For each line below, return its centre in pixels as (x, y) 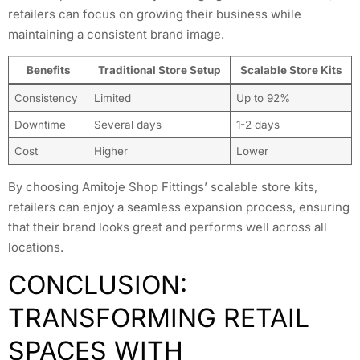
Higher (110, 151)
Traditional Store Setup (159, 70)
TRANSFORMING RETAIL (159, 318)
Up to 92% (263, 98)
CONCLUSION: (98, 285)
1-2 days (258, 124)
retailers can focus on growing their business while (155, 14)
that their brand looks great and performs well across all (168, 227)
